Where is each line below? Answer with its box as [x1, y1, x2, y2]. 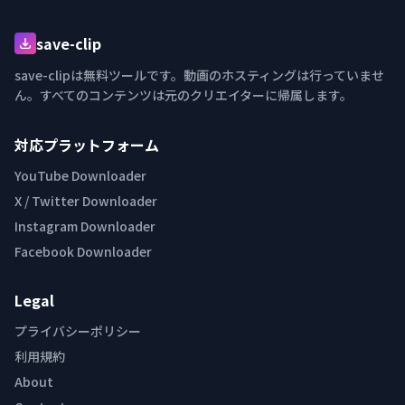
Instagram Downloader [14, 217, 155, 236]
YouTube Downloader [14, 166, 146, 185]
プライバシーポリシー [14, 322, 141, 341]
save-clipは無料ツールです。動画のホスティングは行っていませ [14, 66, 384, 85]
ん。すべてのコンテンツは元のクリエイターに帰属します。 [14, 86, 353, 105]
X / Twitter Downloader [14, 192, 157, 211]
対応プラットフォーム [14, 134, 159, 156]
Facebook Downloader [14, 242, 152, 261]
